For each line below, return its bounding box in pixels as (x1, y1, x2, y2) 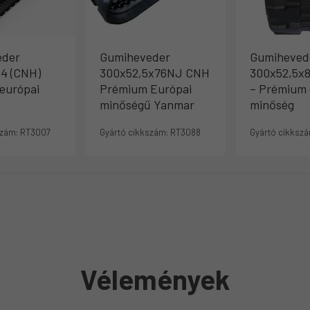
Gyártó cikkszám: (100, 127, 168, 138)
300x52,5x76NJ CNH (100, 65, 210, 80)
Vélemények (80, 262, 230, 295)
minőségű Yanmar (100, 97, 194, 112)
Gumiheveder (100, 49, 170, 64)
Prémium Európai (100, 81, 192, 96)
